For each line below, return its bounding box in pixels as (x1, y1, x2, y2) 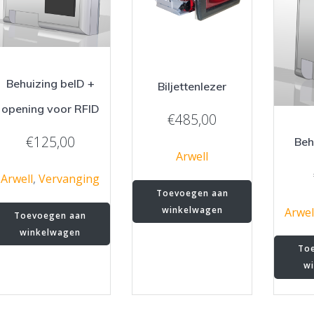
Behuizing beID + (6, 76, 95, 90)
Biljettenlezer (158, 78, 227, 93)
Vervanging (39, 171, 100, 187)
